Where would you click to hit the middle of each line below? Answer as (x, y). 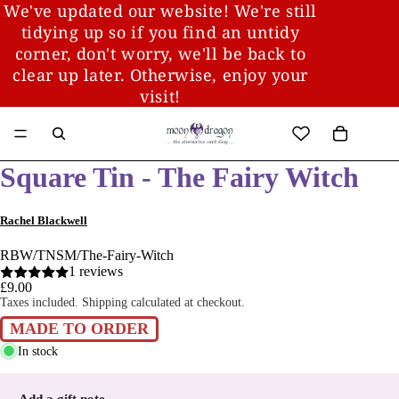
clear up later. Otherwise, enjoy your (160, 75)
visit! (160, 96)
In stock (38, 351)
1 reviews (95, 272)
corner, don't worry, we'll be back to (160, 53)
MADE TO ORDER (79, 329)
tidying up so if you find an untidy (160, 32)
